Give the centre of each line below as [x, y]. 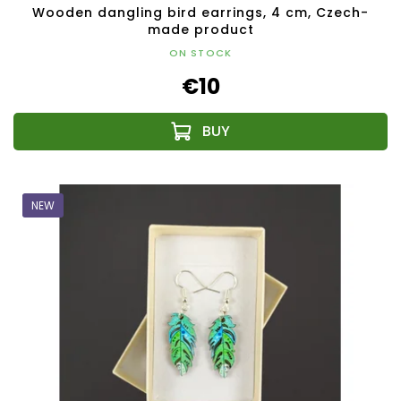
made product [200, 30]
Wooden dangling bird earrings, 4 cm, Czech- [200, 13]
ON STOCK [200, 53]
